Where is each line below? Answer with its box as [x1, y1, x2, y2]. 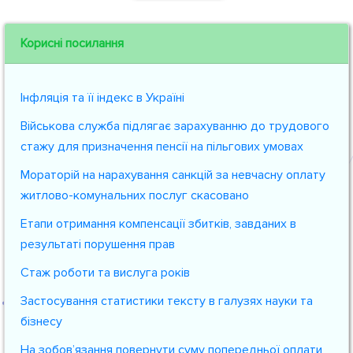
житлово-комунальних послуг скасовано [20, 188, 249, 203]
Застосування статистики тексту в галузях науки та [20, 293, 313, 309]
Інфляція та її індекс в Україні [20, 90, 184, 106]
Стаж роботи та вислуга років [20, 265, 190, 281]
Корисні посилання [20, 35, 124, 51]
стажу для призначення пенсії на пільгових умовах [20, 139, 303, 154]
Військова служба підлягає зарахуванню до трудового [20, 118, 329, 134]
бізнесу [20, 314, 62, 329]
